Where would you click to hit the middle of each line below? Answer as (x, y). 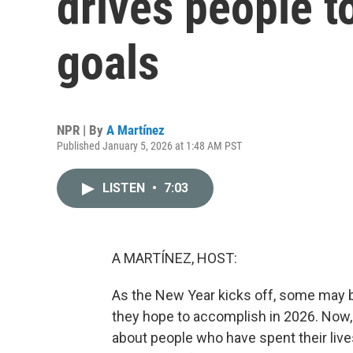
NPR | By (82, 130)
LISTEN (125, 188)
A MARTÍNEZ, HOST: (175, 258)
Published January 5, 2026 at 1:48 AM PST (149, 146)
